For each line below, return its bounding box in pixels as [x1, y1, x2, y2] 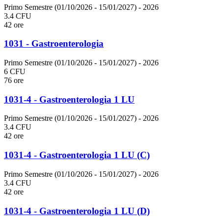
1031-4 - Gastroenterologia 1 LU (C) [4, 150, 150, 161]
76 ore [4, 76, 24, 85]
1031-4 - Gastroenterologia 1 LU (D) [4, 205, 150, 216]
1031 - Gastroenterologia [4, 38, 104, 49]
